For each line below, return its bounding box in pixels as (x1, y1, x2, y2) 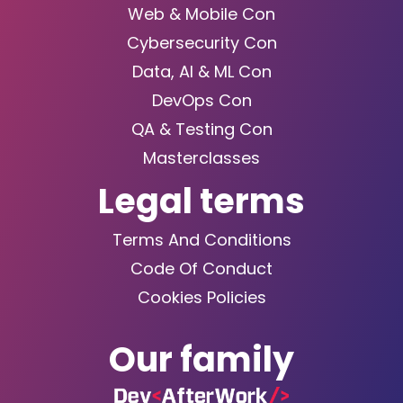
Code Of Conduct (130, 257, 273, 281)
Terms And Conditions (112, 228, 291, 252)
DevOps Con (151, 89, 252, 112)
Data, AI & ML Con (131, 60, 272, 84)
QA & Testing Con (130, 118, 273, 141)
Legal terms (98, 177, 305, 226)
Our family (109, 336, 294, 384)
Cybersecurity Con (126, 31, 277, 55)
